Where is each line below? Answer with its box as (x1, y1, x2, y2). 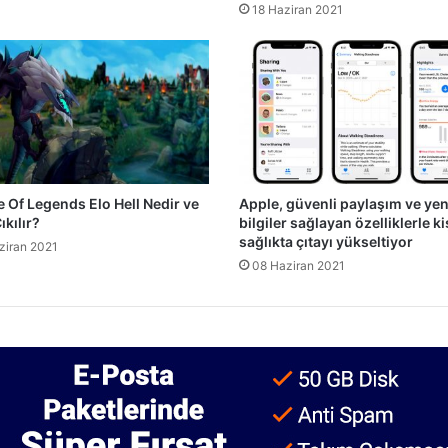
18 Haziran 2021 (252, 2, 343, 18)
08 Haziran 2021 (252, 258, 345, 274)
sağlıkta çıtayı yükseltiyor (239, 233, 413, 251)
